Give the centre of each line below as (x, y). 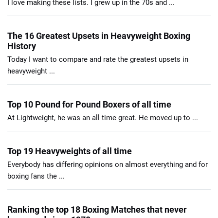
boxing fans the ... (36, 176)
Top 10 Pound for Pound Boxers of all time (89, 104)
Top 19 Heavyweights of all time (70, 151)
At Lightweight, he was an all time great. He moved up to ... (103, 118)
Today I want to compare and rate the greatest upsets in (98, 59)
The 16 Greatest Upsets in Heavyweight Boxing (99, 36)
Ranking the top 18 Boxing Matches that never (97, 209)
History (22, 46)
